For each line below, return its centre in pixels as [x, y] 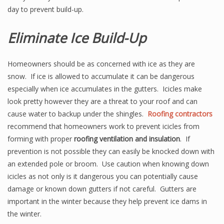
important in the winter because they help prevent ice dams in [107, 201]
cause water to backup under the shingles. [77, 114]
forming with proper [40, 139]
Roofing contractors [180, 114]
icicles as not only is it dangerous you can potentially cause [103, 176]
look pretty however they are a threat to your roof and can [102, 101]
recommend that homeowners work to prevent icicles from [103, 126]
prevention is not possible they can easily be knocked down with [111, 151]
